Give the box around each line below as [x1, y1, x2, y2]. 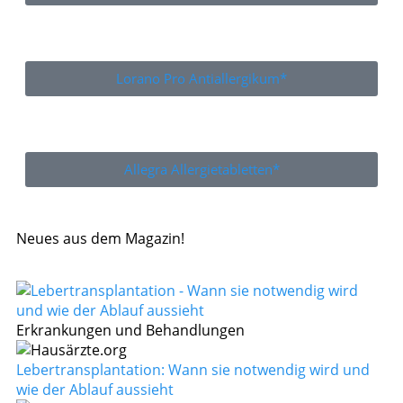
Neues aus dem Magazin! [16, 228, 184, 249]
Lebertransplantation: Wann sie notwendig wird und [16, 360, 370, 381]
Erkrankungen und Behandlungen [16, 320, 245, 341]
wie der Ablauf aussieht [16, 380, 174, 400]
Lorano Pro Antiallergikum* [116, 69, 287, 88]
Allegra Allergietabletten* [123, 160, 280, 179]
